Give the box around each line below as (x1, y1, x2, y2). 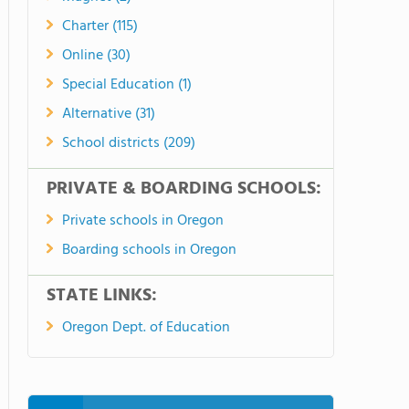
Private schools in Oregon (62, 209, 224, 233)
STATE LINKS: (47, 281, 157, 310)
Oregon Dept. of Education (62, 316, 230, 340)
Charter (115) (62, 15, 138, 38)
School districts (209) (62, 131, 195, 155)
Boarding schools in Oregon (62, 238, 236, 262)
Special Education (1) (62, 73, 192, 97)
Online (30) (62, 44, 131, 68)
